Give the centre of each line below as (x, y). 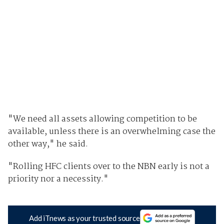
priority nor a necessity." (58, 179)
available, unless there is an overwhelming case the (111, 131)
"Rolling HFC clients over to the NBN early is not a (108, 166)
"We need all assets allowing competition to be (102, 119)
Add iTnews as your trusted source (84, 218)
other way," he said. (48, 144)
